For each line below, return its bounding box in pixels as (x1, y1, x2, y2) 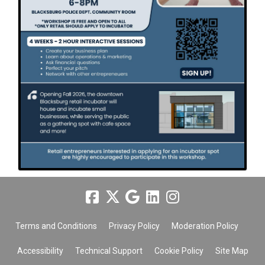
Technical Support (75, 246, 143, 256)
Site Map (215, 246, 248, 256)
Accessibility (17, 246, 63, 256)
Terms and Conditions (15, 221, 97, 231)
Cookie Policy (154, 246, 203, 256)
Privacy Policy (108, 221, 160, 231)
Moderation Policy (171, 221, 238, 231)
